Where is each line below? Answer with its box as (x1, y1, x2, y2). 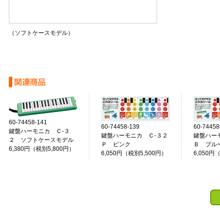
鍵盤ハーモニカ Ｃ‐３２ (101, 132, 168, 139)
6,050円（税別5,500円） (101, 150, 167, 157)
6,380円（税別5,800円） (8, 145, 75, 152)
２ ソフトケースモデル (8, 137, 74, 143)
